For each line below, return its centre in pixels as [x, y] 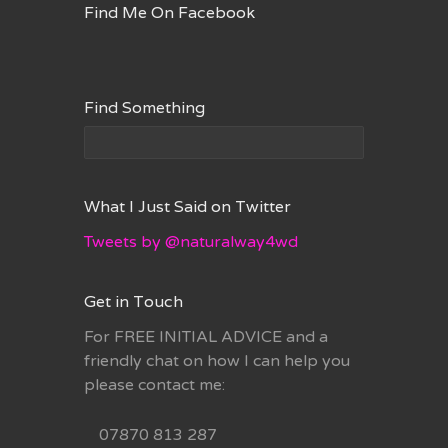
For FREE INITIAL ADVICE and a [206, 336]
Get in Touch [133, 301]
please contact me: [154, 384]
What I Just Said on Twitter [187, 206]
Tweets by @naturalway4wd [191, 241]
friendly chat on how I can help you [217, 360]
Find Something [144, 107]
